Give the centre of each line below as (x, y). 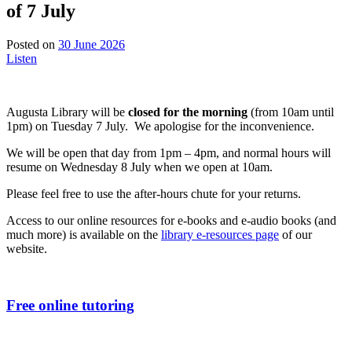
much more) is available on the (84, 234)
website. (27, 248)
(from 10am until (291, 112)
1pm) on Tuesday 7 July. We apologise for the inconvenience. (160, 126)
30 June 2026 (92, 44)
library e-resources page (220, 234)
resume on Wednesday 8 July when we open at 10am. (139, 167)
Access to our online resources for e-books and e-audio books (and (171, 220)
